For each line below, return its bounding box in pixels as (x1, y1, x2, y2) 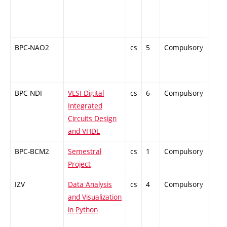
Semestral (68, 146, 101, 157)
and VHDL (68, 126, 100, 136)
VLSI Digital (68, 88, 104, 98)
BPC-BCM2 (15, 146, 49, 157)
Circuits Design (68, 113, 117, 124)
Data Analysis (68, 179, 112, 190)
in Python (68, 205, 98, 215)
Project (68, 159, 91, 169)
